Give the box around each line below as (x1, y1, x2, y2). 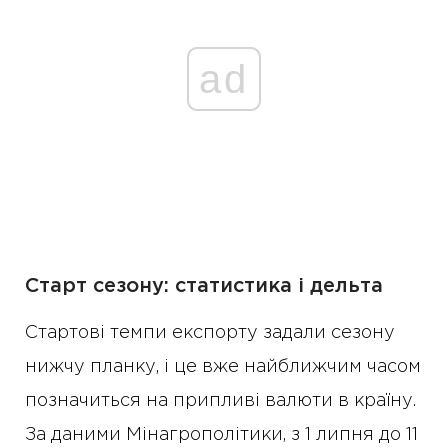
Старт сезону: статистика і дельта (25, 277, 383, 296)
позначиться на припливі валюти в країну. (25, 393, 416, 410)
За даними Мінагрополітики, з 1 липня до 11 (25, 427, 418, 444)
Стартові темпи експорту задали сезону (25, 325, 395, 342)
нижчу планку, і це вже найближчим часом (25, 359, 421, 376)
